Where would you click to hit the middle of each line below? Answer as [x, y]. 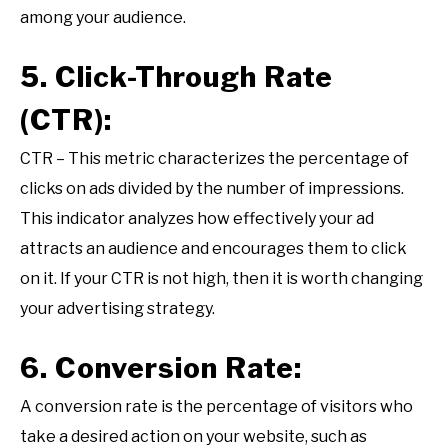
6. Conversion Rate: [161, 368]
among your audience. [103, 17]
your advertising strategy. [117, 309]
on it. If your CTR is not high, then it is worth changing [221, 279]
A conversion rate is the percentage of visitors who [216, 407]
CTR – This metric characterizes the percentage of [214, 159]
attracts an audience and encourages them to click [213, 249]
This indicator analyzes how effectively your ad [197, 219]
